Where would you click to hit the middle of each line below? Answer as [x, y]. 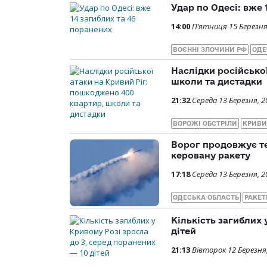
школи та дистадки [217, 81]
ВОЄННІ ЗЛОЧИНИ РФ [210, 49]
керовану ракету [211, 155]
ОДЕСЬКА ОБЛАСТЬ [206, 197]
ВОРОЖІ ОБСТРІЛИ [205, 123]
